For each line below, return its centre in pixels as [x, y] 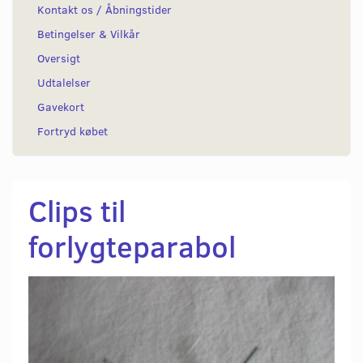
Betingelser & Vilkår [89, 33]
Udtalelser [64, 82]
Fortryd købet [73, 130]
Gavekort [61, 106]
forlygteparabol [132, 246]
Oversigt [59, 58]
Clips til [77, 210]
